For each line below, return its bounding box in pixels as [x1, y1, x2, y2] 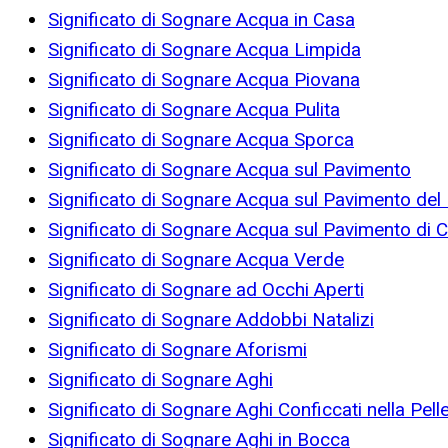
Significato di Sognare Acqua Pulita [48, 98, 340, 122]
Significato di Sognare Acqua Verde [48, 248, 344, 272]
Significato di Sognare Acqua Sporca [48, 128, 354, 152]
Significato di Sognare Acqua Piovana [48, 68, 360, 92]
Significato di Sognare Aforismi [48, 338, 307, 362]
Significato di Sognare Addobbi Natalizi [48, 308, 374, 332]
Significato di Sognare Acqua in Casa [48, 8, 355, 32]
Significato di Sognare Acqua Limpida [48, 38, 361, 62]
